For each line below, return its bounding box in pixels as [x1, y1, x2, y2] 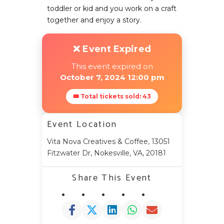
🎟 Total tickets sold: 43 [73, 92, 151, 100]
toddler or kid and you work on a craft [47, 4, 176, 13]
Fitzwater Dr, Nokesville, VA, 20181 [47, 148, 166, 157]
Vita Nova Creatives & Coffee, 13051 [47, 137, 170, 146]
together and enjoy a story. [47, 15, 141, 24]
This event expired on [71, 61, 153, 71]
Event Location [47, 117, 117, 132]
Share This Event [72, 170, 152, 185]
